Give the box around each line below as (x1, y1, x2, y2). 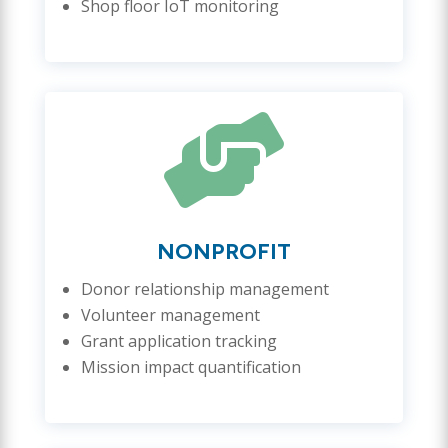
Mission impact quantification (80, 355, 301, 378)
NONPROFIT (156, 237, 291, 265)
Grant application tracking (80, 329, 277, 352)
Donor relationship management (80, 277, 329, 300)
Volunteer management (80, 303, 260, 326)
